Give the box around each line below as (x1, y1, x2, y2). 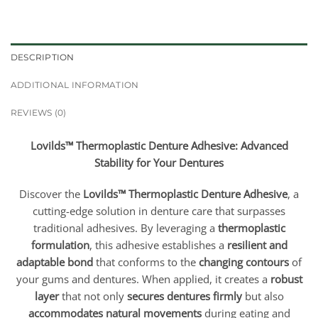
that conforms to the (93, 255, 199, 270)
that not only (58, 289, 127, 304)
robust (270, 272, 302, 287)
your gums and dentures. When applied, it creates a (16, 272, 270, 287)
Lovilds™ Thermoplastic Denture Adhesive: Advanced (30, 138, 288, 153)
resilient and (226, 238, 287, 253)
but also (241, 289, 284, 304)
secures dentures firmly (126, 289, 242, 304)
